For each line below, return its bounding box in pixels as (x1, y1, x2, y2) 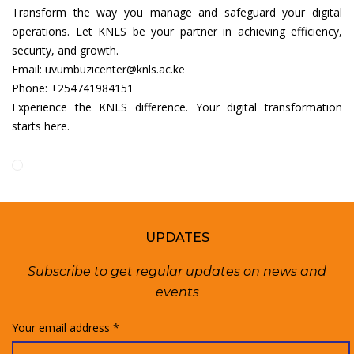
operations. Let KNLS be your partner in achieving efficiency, (12, 24, 342, 40)
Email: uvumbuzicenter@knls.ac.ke (12, 62, 185, 77)
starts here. (12, 119, 70, 134)
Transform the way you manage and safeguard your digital (12, 5, 342, 21)
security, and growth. (12, 43, 119, 58)
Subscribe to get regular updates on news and (28, 264, 326, 280)
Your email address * (12, 320, 119, 336)
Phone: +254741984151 (12, 81, 134, 96)
